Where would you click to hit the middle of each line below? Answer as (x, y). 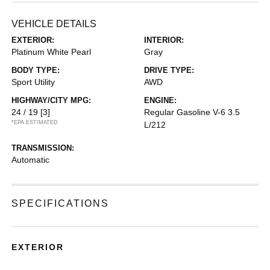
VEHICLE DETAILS (54, 24)
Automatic (31, 159)
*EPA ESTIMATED (35, 122)
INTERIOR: (164, 40)
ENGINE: (160, 100)
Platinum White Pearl (52, 52)
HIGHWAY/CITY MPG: (52, 100)
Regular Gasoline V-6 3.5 (192, 112)
